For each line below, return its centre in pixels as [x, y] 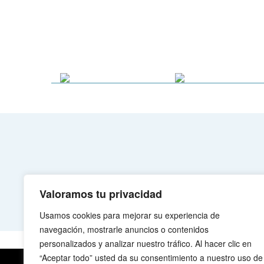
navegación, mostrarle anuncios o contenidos [124, 229]
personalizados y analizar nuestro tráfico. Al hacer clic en [146, 243]
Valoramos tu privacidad [101, 194]
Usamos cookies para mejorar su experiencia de [130, 215]
